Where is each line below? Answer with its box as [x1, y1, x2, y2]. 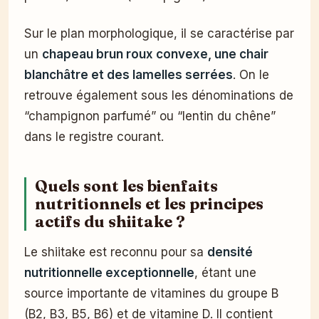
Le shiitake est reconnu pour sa [24, 245, 207, 260]
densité [207, 245, 253, 260]
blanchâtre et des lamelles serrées [24, 68, 233, 83]
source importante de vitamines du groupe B [24, 286, 278, 301]
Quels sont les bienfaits [35, 177, 218, 197]
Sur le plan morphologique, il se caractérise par [24, 26, 294, 41]
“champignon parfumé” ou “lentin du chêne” [24, 109, 276, 124]
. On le [233, 68, 269, 83]
